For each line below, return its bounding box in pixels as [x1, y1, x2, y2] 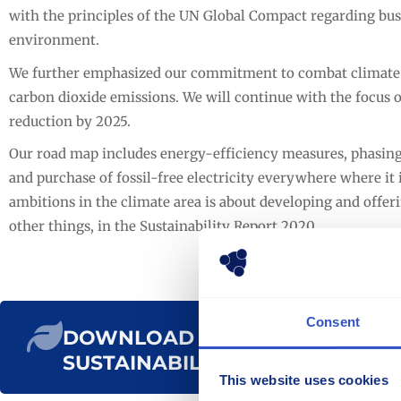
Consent [306, 313, 360, 329]
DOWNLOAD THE [63, 325, 242, 350]
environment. [9, 31, 99, 48]
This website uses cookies [218, 372, 388, 388]
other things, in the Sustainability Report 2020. [9, 218, 318, 235]
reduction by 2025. [9, 112, 131, 130]
